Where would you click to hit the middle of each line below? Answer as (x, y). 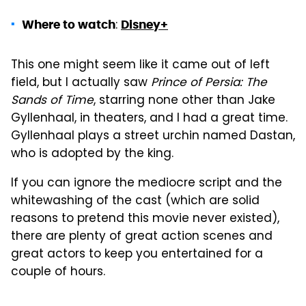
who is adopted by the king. (92, 154)
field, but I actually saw (81, 83)
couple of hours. (58, 272)
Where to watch (69, 24)
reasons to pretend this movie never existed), (145, 219)
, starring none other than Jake (184, 101)
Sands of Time (52, 101)
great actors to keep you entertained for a (137, 254)
